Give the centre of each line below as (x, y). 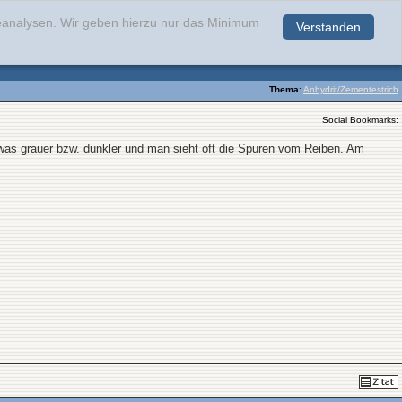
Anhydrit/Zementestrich (351, 89)
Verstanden (328, 27)
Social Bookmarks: (360, 120)
